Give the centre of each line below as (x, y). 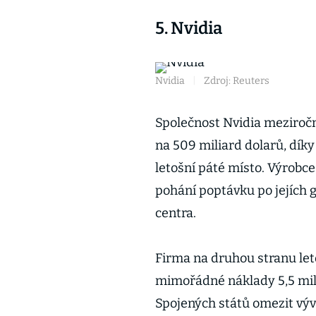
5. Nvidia (189, 28)
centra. (176, 213)
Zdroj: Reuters (237, 81)
